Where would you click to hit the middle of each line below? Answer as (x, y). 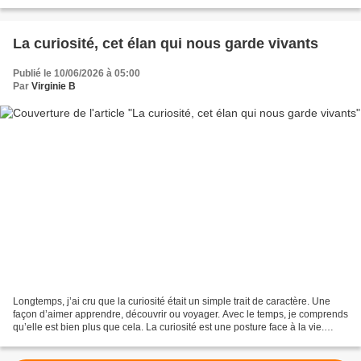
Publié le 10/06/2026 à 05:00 (77, 73)
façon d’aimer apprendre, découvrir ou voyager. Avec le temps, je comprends (180, 315)
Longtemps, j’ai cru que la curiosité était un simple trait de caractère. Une (172, 302)
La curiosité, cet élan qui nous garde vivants (166, 43)
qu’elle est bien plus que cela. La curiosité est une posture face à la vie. (168, 328)
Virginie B (54, 86)
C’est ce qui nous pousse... (72, 340)
